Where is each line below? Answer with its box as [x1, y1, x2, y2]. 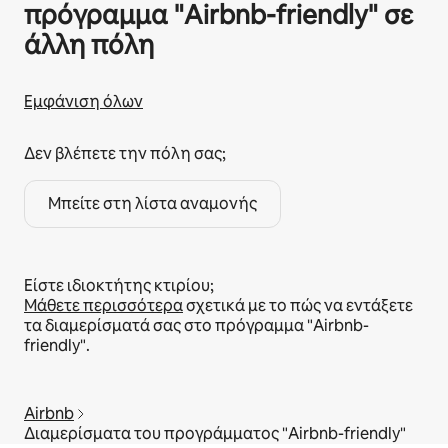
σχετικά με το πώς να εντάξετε [183, 295, 413, 316]
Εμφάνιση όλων [24, 91, 143, 112]
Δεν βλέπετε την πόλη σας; [24, 143, 226, 164]
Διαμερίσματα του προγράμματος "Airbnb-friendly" [24, 423, 406, 444]
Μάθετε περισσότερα [24, 295, 183, 316]
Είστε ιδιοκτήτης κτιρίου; [24, 275, 214, 296]
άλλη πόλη [24, 28, 154, 62]
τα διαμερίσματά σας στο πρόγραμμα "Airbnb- [24, 315, 369, 336]
